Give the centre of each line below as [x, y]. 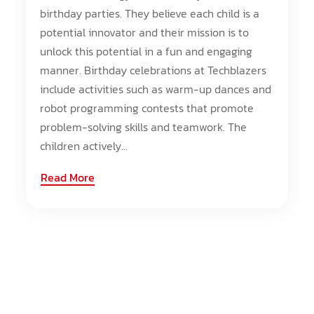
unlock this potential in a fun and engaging [146, 51]
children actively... [84, 146]
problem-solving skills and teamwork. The [144, 127]
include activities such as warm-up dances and [156, 89]
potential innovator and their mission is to [145, 32]
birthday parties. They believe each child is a [150, 13]
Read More [68, 177]
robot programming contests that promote [147, 108]
